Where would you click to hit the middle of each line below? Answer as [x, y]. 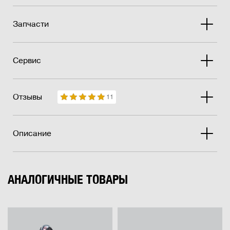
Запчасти [31, 24]
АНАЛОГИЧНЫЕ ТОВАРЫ [68, 179]
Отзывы [27, 97]
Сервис [27, 61]
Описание [32, 134]
